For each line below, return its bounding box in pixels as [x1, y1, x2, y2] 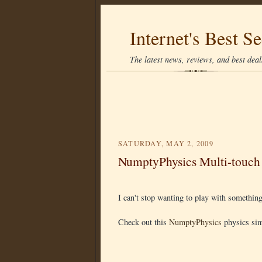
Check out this [118, 216, 169, 227]
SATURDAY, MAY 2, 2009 [118, 139, 213, 148]
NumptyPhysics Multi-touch [118, 153, 260, 170]
